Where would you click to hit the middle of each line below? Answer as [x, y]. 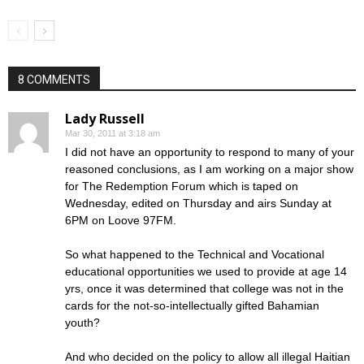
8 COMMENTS [54, 80]
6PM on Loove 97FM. [121, 220]
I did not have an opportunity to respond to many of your [210, 152]
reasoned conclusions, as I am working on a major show [209, 169]
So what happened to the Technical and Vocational [195, 254]
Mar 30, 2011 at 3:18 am [113, 133]
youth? [82, 323]
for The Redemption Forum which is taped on [182, 186]
